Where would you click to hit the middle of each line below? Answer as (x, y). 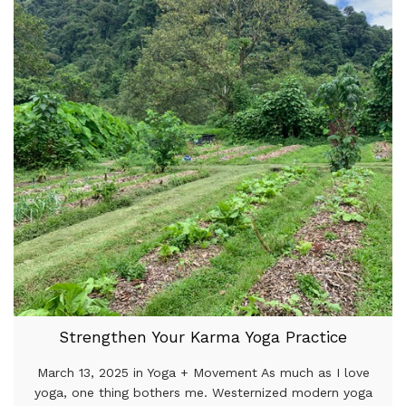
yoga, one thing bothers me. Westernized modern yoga (203, 393)
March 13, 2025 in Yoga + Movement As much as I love (203, 373)
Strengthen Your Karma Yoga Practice (203, 338)
